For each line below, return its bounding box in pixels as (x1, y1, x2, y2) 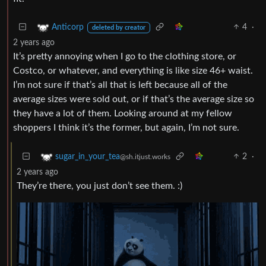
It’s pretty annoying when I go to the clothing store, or (13, 51, 236, 61)
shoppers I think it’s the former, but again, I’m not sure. (13, 122, 239, 132)
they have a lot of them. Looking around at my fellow (13, 108, 232, 118)
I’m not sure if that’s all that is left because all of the (13, 80, 227, 90)
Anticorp (52, 23, 84, 31)
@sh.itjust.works (120, 153, 170, 160)
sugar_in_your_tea (55, 152, 120, 161)
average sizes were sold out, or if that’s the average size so (13, 94, 254, 104)
